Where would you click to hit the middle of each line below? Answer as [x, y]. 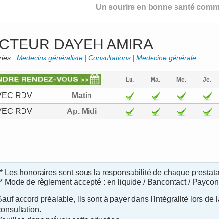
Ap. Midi [82, 111]
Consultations [110, 58]
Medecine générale [166, 58]
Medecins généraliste [50, 58]
